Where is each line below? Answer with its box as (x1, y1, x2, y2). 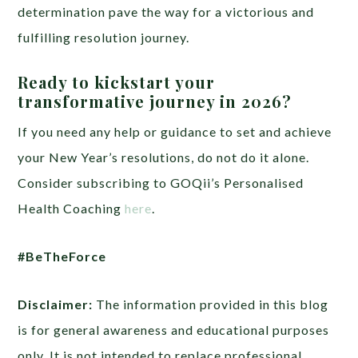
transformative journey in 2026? (18, 89, 292, 112)
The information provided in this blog (93, 296, 329, 312)
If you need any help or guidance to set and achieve (18, 123, 332, 139)
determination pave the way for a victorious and (18, 3, 315, 19)
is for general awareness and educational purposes (18, 321, 330, 337)
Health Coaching (18, 200, 125, 216)
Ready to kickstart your (18, 70, 216, 93)
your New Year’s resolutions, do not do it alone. (18, 149, 310, 165)
